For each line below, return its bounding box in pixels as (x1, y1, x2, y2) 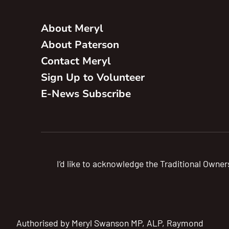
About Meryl (41, 21, 103, 35)
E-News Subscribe (41, 86, 131, 101)
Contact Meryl (41, 54, 111, 68)
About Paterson (41, 37, 119, 52)
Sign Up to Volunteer (41, 70, 145, 84)
